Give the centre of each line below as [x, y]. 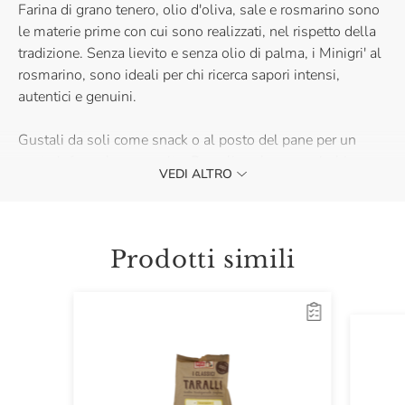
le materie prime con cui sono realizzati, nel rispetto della [197, 32]
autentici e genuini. [77, 97]
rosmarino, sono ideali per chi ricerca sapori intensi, [179, 75]
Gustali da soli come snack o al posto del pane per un [187, 140]
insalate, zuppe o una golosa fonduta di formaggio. [179, 184]
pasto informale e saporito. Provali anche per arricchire [188, 162]
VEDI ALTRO [195, 174]
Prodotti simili [202, 259]
